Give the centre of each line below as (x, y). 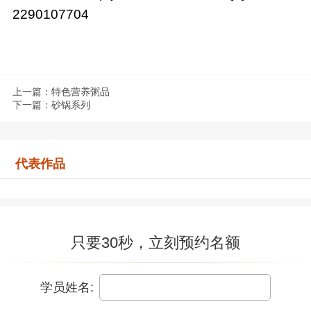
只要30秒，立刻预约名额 (155, 243)
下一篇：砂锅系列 (51, 104)
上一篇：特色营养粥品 (61, 91)
